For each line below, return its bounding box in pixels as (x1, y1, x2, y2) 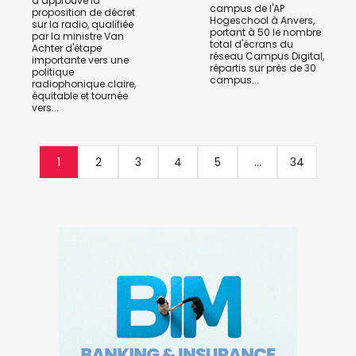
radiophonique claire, (32, 77, 136, 91)
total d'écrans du (210, 37, 293, 52)
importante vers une (32, 53, 129, 68)
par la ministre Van (32, 29, 124, 44)
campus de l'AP (210, 2, 284, 16)
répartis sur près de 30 (210, 61, 316, 75)
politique (32, 65, 74, 79)
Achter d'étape (32, 41, 102, 56)
